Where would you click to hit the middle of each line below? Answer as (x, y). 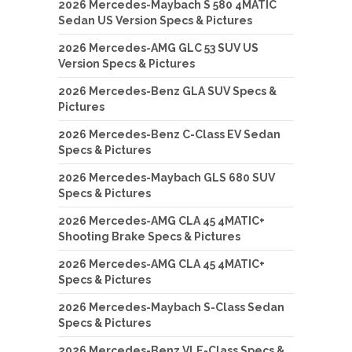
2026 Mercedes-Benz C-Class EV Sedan (169, 134)
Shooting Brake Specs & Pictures (149, 236)
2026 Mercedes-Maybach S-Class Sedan (171, 307)
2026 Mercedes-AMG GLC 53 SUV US (158, 48)
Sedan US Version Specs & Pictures (155, 20)
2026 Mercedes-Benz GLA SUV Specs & (167, 91)
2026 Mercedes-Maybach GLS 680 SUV (167, 177)
